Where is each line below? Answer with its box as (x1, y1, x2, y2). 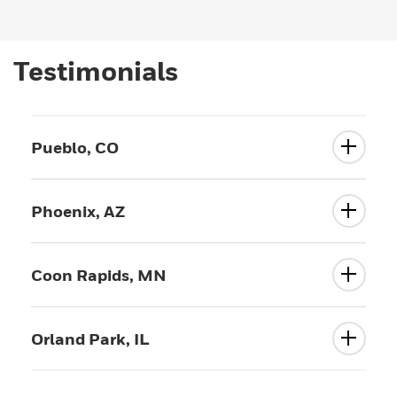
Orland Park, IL (31, 329, 150, 348)
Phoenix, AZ (31, 201, 125, 221)
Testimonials (13, 55, 178, 87)
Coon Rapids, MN (31, 265, 167, 284)
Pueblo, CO (31, 137, 119, 157)
